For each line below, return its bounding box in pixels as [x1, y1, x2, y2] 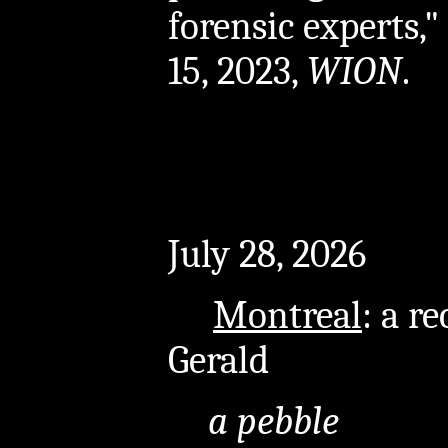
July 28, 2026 [168, 231, 366, 277]
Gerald [168, 337, 269, 383]
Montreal [213, 292, 362, 338]
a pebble [208, 398, 339, 444]
